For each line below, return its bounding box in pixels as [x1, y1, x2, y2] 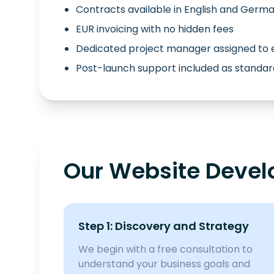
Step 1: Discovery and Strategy [78, 218, 249, 234]
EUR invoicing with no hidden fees [76, 22, 234, 36]
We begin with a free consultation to [78, 242, 253, 256]
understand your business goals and [78, 257, 250, 271]
